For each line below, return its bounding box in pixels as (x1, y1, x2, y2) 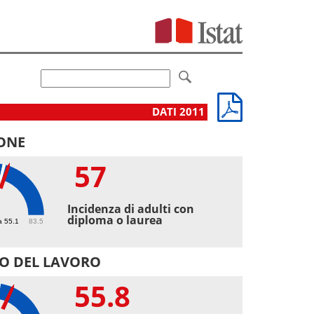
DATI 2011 (152, 104, 207, 119)
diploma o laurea (67, 212, 163, 228)
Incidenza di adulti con (67, 200, 195, 217)
